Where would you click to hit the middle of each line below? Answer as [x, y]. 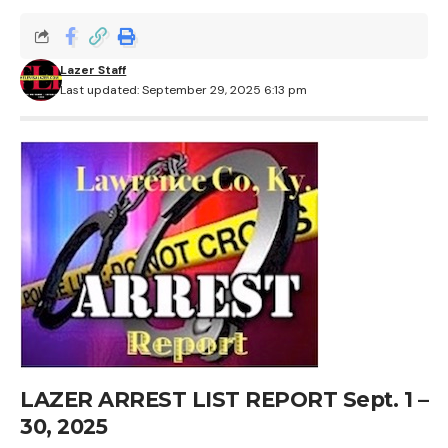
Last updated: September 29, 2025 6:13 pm [184, 90]
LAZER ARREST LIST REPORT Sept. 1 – [224, 399]
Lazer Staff [93, 70]
